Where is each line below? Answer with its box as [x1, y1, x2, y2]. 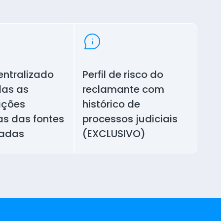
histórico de [82, 97, 141, 111]
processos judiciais [82, 112, 178, 126]
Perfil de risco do [82, 68, 164, 82]
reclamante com [82, 82, 165, 97]
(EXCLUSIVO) [82, 127, 146, 141]
